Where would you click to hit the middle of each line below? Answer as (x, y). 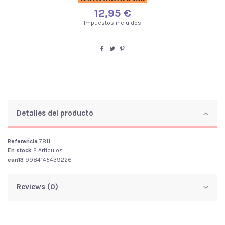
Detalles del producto (55, 113)
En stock (20, 150)
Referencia (23, 141)
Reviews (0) (37, 187)
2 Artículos (48, 150)
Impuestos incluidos (113, 22)
